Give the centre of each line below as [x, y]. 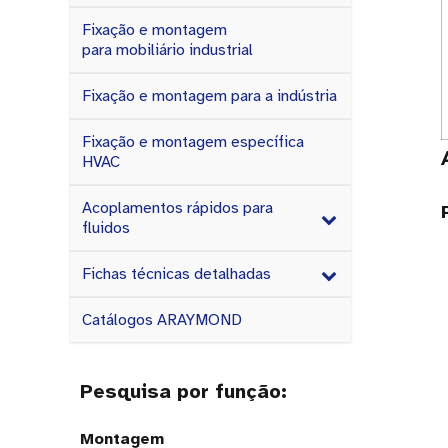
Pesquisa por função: [183, 391]
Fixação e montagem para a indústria [209, 96]
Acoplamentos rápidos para [177, 208]
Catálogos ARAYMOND [162, 320]
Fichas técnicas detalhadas [176, 274]
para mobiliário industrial [167, 50]
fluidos [106, 228]
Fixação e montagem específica [193, 142]
